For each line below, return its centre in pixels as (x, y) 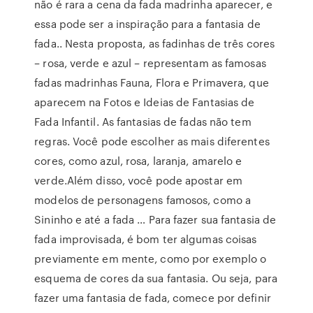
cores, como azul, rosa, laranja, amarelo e (138, 161)
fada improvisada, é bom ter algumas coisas (146, 239)
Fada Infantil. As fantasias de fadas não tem (143, 122)
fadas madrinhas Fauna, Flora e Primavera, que (152, 82)
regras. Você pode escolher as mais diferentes (152, 141)
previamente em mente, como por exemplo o (151, 259)
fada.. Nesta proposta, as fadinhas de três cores (155, 43)
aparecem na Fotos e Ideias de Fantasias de (145, 102)
